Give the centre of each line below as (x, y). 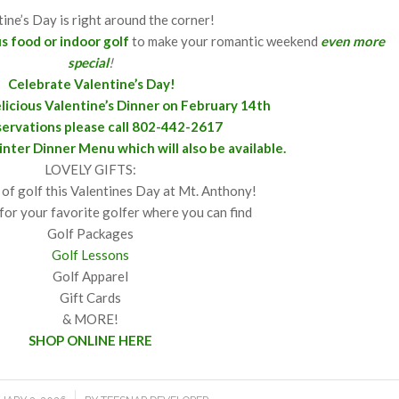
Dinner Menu (74, 148)
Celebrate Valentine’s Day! (91, 84)
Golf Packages (90, 234)
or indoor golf (87, 41)
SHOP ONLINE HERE (90, 341)
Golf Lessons (90, 255)
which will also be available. (202, 148)
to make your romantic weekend (225, 41)
